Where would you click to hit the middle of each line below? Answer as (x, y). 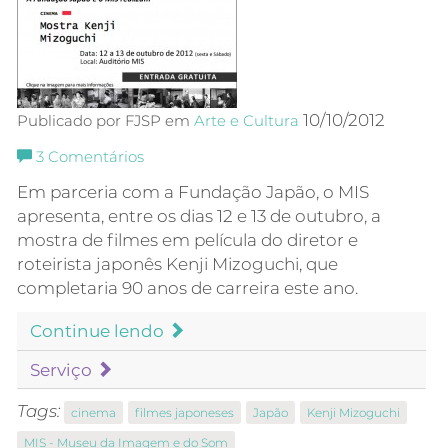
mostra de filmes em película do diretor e (187, 240)
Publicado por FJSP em (105, 121)
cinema (93, 413)
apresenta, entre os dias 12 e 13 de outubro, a (199, 216)
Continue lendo (99, 331)
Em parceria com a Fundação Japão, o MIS (193, 192)
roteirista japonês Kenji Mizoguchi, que (177, 264)
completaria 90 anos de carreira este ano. (187, 288)
